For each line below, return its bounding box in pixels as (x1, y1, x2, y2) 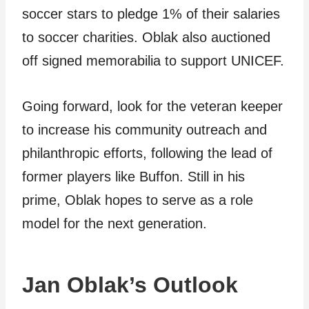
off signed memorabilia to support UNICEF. (22, 53, 284, 68)
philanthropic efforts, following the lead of (22, 146, 272, 161)
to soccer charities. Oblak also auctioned (22, 30, 270, 45)
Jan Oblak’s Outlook (22, 272, 238, 297)
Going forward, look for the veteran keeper (22, 99, 283, 114)
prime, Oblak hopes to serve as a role (22, 192, 253, 208)
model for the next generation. (22, 216, 207, 231)
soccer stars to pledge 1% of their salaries (22, 6, 280, 21)
